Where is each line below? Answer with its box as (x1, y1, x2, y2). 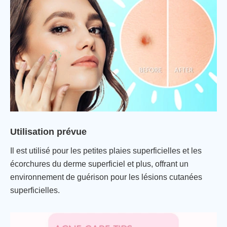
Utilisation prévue (10, 126, 87, 137)
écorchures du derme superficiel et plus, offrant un (10, 159, 188, 168)
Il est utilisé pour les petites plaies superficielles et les (10, 146, 202, 155)
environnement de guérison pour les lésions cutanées (10, 172, 202, 181)
